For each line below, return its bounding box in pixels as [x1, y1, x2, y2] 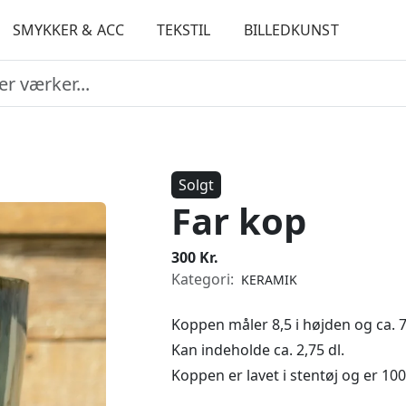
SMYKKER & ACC [12, 20, 124, 40]
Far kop [171, 196, 306, 246]
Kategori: [171, 269, 237, 289]
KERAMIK [241, 271, 297, 288]
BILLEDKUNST [243, 20, 339, 40]
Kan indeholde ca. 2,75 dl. [171, 340, 344, 360]
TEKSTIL [156, 20, 211, 40]
